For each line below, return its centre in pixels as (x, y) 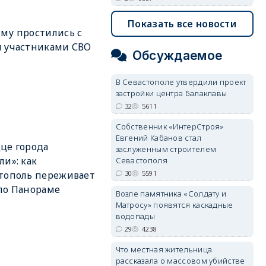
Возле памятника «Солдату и (171, 194)
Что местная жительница (164, 249)
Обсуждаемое (177, 56)
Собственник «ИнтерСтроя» (170, 126)
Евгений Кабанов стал (159, 138)
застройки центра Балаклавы (171, 93)
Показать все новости (182, 24)
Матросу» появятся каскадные (174, 205)
